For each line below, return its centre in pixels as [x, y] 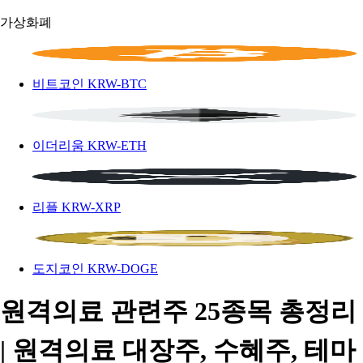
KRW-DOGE [123, 269]
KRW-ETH [117, 145]
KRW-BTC [117, 84]
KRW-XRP [91, 207]
